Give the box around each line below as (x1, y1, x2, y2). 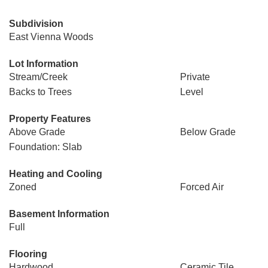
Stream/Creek (9, 72, 68, 82)
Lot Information (9, 59, 78, 69)
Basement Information (9, 209, 109, 219)
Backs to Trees (9, 87, 72, 97)
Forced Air (179, 182, 224, 192)
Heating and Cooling (9, 169, 102, 179)
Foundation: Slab (9, 142, 82, 152)
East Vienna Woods (9, 32, 93, 42)
